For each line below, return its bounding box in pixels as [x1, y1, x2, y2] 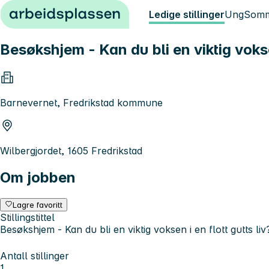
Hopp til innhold [5, 5, 79, 17]
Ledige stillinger [149, 8, 225, 20]
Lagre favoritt [13, 199, 63, 210]
